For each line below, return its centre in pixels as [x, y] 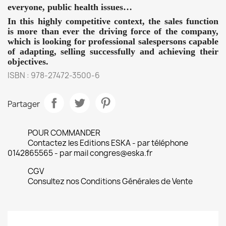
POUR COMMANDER [64, 133]
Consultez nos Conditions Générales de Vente [110, 181]
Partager [24, 104]
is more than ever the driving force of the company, [113, 31]
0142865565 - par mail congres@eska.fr [80, 153]
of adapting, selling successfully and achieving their [113, 51]
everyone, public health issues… [70, 7]
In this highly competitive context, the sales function [113, 21]
